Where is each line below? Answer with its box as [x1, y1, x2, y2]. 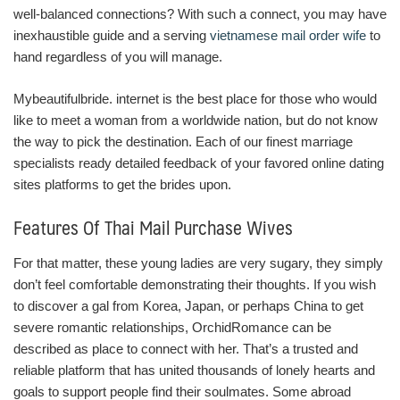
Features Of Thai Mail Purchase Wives [13, 212, 293, 243]
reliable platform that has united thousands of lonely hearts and [13, 362, 375, 378]
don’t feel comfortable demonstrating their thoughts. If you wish [13, 277, 376, 292]
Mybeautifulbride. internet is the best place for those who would [13, 90, 377, 106]
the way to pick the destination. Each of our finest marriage [13, 133, 353, 149]
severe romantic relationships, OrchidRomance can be [13, 320, 331, 335]
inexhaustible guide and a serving [13, 28, 210, 43]
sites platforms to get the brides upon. [13, 176, 231, 192]
